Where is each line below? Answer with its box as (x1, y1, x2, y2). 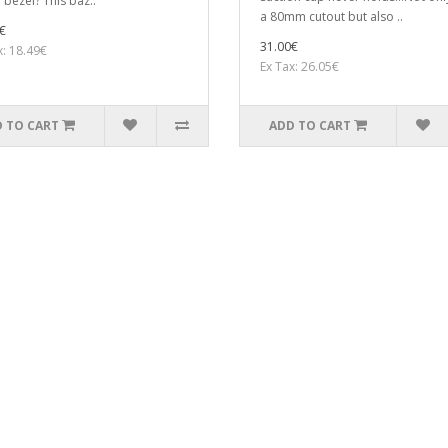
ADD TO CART (269, 117, 352, 135)
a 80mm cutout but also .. (260, 8, 403, 26)
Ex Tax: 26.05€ (260, 58, 339, 76)
